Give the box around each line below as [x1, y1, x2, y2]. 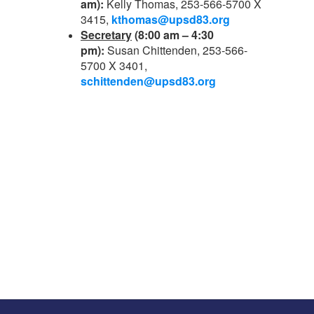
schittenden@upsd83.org [81, 73, 216, 89]
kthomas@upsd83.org [111, 11, 230, 27]
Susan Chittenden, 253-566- [107, 42, 247, 58]
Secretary [81, 27, 132, 43]
